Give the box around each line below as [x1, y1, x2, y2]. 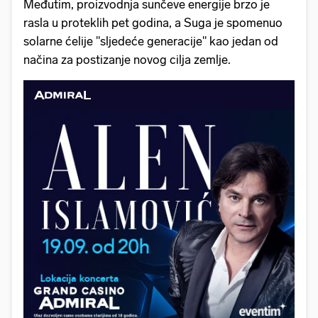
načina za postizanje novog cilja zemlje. [23, 52, 231, 67]
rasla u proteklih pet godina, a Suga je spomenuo [23, 15, 283, 30]
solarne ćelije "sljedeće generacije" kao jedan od [23, 33, 278, 48]
